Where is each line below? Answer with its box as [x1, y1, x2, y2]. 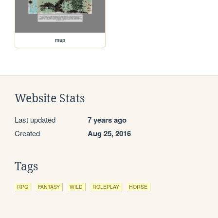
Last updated [15, 114, 55, 125]
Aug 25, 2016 [88, 128, 131, 139]
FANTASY [38, 183, 60, 191]
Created [15, 128, 40, 139]
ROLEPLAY [92, 183, 119, 191]
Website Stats [15, 92, 85, 105]
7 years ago [88, 114, 127, 126]
